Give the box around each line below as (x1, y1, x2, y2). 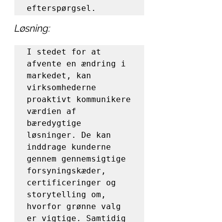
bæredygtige (27, 118, 81, 128)
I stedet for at (27, 47, 101, 56)
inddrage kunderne (27, 142, 111, 152)
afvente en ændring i (27, 59, 126, 68)
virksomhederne (27, 83, 96, 92)
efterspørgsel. (27, 3, 96, 13)
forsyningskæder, (27, 166, 106, 175)
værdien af (27, 107, 76, 116)
